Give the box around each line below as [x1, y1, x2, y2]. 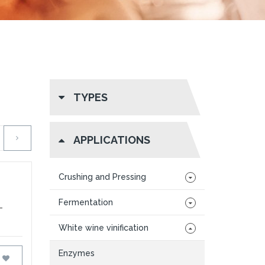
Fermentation [58, 198, 113, 207]
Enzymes [58, 248, 95, 258]
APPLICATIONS [73, 134, 150, 146]
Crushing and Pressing [58, 172, 146, 182]
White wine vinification [58, 223, 148, 232]
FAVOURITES [9, 254, 66, 262]
